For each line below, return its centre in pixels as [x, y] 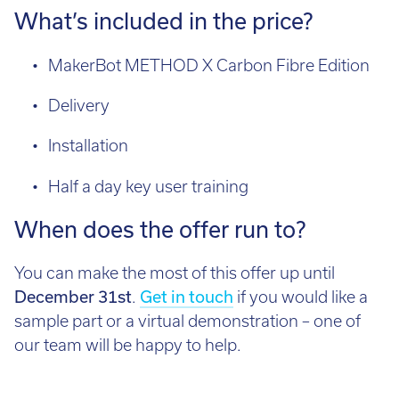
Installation [88, 142]
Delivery [79, 101]
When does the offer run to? [160, 225]
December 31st [73, 293]
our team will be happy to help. [128, 341]
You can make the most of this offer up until [175, 269]
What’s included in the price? [163, 16]
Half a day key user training [148, 182]
